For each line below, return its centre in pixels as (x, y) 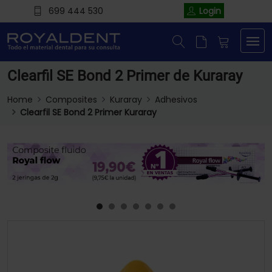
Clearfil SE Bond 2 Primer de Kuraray (125, 76)
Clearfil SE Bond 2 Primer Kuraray (88, 113)
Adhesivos (176, 100)
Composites (71, 100)
